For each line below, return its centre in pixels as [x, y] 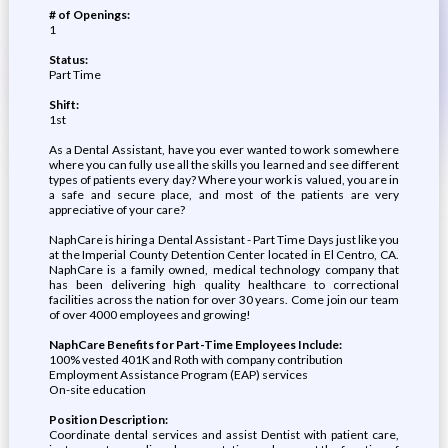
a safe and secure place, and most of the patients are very [224, 194]
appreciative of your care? [116, 209]
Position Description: [108, 419]
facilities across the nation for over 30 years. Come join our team [224, 299]
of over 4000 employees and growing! [149, 314]
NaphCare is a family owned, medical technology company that [224, 269]
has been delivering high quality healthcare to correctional [224, 284]
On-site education [97, 389]
